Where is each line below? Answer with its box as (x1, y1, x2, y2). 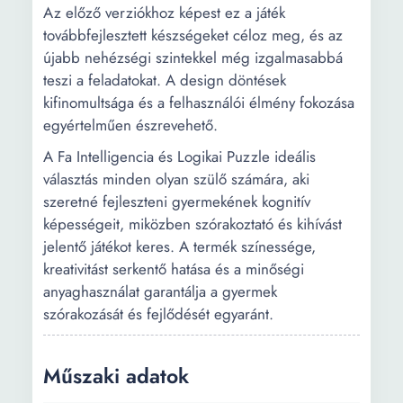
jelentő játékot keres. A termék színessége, (43, 236, 316, 257)
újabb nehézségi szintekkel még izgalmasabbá (43, 47, 343, 68)
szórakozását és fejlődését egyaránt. (43, 303, 273, 325)
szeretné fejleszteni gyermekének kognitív (43, 191, 310, 212)
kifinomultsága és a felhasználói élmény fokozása (43, 92, 354, 113)
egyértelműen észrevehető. (43, 114, 218, 136)
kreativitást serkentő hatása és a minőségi (43, 258, 304, 280)
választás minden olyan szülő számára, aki (43, 168, 309, 190)
